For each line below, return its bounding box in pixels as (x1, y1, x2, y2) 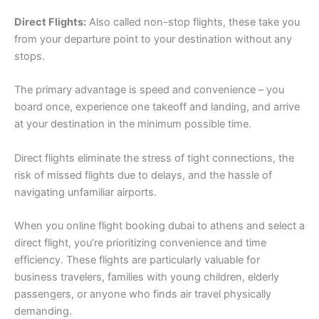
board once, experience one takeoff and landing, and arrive (14, 100, 300, 114)
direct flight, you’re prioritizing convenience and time (14, 236, 266, 250)
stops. (14, 50, 45, 63)
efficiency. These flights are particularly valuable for (14, 253, 260, 267)
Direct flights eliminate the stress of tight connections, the (14, 151, 294, 164)
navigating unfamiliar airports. (14, 185, 157, 199)
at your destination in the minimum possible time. (14, 117, 251, 131)
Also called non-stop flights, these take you (86, 16, 300, 29)
